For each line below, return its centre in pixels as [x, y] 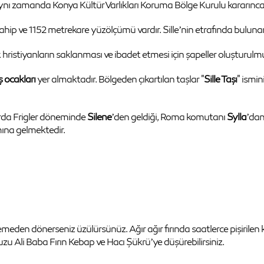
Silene [99, 117]
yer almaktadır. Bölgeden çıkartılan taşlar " [120, 79]
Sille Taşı [220, 79]
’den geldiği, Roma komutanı [169, 117]
